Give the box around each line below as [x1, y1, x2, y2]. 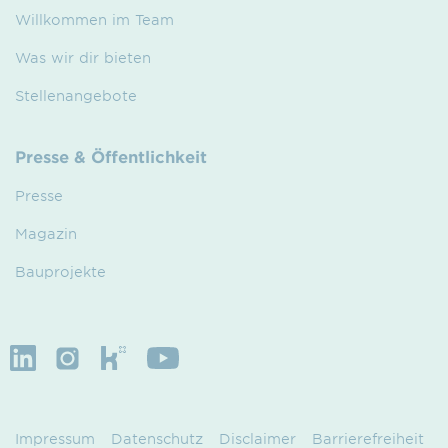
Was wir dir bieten [15, 48, 151, 66]
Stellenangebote [15, 86, 137, 104]
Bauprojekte [15, 262, 106, 280]
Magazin [15, 224, 77, 242]
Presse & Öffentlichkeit [15, 145, 207, 166]
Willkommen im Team [15, 10, 174, 28]
